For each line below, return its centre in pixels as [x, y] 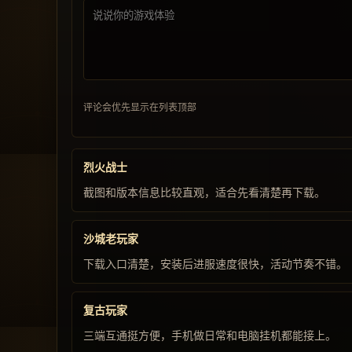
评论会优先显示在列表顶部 [140, 107]
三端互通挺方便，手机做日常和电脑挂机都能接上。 [210, 335]
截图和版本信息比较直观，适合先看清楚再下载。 [204, 192]
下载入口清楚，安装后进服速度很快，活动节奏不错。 [215, 264]
